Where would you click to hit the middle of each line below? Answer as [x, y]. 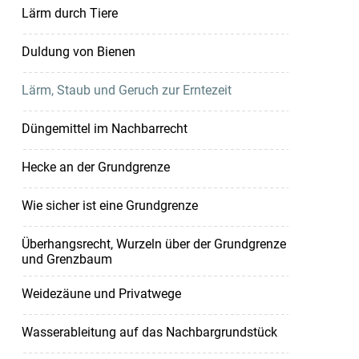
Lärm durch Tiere [69, 13]
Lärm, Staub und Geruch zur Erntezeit [126, 90]
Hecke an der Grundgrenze [95, 167]
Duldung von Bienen [78, 51]
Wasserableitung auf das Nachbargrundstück [149, 332]
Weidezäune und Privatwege [101, 293]
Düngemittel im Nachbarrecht [104, 128]
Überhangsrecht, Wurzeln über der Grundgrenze [153, 244]
